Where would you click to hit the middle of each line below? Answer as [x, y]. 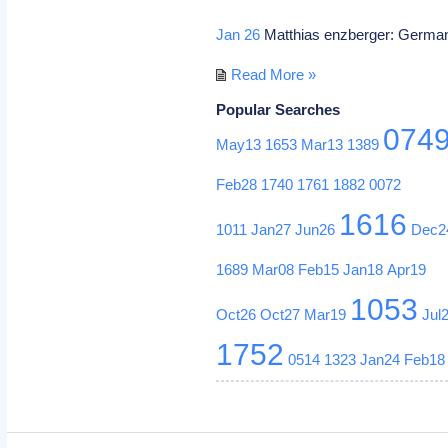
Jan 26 [238, 34]
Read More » [274, 74]
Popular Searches [278, 109]
